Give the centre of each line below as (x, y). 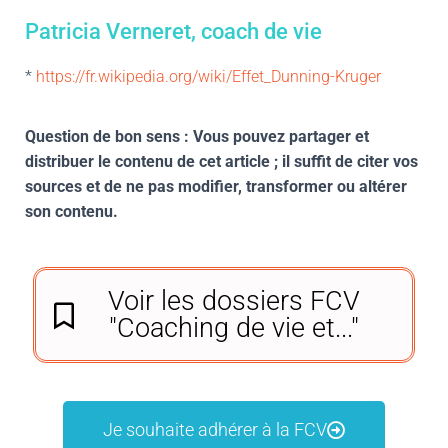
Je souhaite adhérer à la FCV (215, 429)
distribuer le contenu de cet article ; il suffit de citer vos (221, 161)
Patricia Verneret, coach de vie (173, 31)
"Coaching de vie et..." (234, 328)
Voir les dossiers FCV (234, 301)
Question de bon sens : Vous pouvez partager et (197, 136)
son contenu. (71, 211)
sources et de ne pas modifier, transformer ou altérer (216, 186)
